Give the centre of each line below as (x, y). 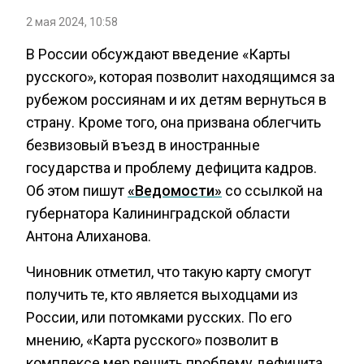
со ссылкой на (272, 191)
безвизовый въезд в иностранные (143, 145)
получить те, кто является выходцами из (162, 295)
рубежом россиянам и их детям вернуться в (176, 100)
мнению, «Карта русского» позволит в (152, 340)
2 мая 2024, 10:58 (72, 22)
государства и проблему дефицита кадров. (171, 168)
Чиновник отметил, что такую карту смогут (169, 272)
